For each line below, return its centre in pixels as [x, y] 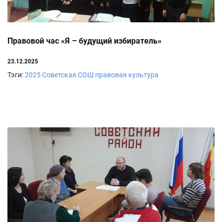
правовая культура [127, 75]
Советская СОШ [68, 75]
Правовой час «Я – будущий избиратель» [84, 41]
